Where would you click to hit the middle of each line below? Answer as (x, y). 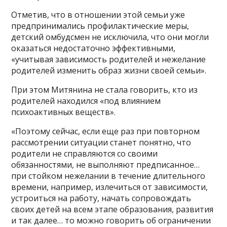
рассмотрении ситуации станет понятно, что (101, 142)
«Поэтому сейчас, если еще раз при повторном (106, 131)
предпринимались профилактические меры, (100, 26)
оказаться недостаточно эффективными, (93, 48)
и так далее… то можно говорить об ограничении (111, 220)
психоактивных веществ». (64, 112)
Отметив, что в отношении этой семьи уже (98, 14)
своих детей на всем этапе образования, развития (112, 209)
